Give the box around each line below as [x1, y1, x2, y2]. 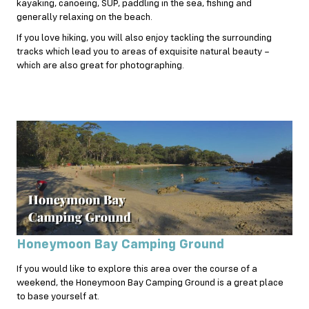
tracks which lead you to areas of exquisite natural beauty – [17, 46, 270, 57]
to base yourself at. [17, 292, 99, 302]
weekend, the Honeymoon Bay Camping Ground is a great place [17, 278, 283, 288]
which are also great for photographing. [17, 60, 184, 70]
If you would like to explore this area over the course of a [17, 264, 257, 275]
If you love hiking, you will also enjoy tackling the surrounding [17, 32, 272, 43]
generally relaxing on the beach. [17, 12, 152, 22]
